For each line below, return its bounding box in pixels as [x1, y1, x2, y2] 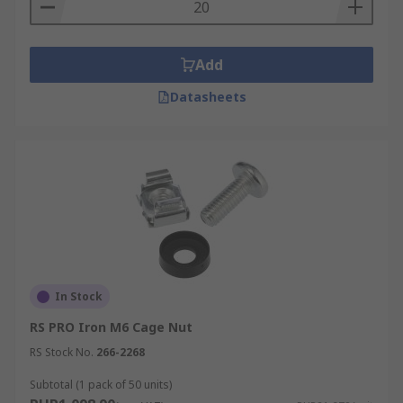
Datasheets [169, 88, 246, 105]
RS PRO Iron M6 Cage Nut [30, 318, 193, 336]
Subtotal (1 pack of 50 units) [30, 377, 172, 392]
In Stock [55, 289, 103, 304]
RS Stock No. [30, 345, 94, 360]
